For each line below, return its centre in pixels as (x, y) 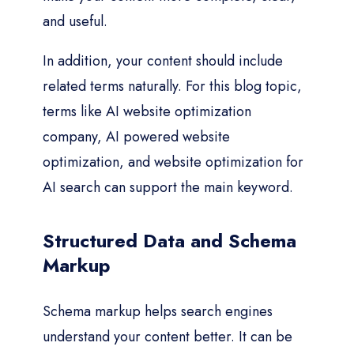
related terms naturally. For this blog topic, (172, 86)
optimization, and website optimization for (173, 162)
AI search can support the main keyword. (168, 187)
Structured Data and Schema (169, 240)
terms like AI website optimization (147, 111)
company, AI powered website (136, 136)
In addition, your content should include (163, 60)
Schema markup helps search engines (158, 311)
